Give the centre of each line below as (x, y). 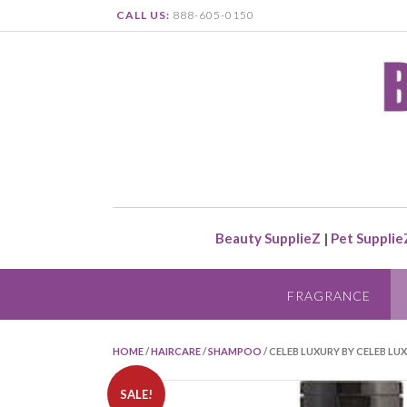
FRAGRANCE (328, 295)
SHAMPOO (235, 351)
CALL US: (143, 15)
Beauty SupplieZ (268, 238)
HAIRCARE (176, 351)
